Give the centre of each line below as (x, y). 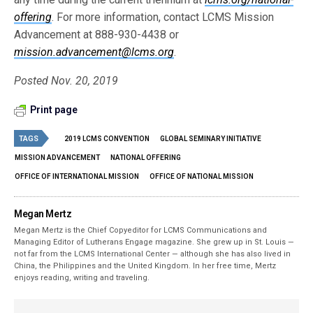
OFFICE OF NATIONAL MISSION (202, 177)
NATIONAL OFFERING (146, 158)
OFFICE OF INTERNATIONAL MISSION (77, 177)
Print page (54, 110)
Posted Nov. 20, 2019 (66, 81)
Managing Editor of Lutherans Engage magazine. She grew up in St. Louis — (154, 242)
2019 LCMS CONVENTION (107, 139)
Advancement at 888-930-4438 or (97, 35)
